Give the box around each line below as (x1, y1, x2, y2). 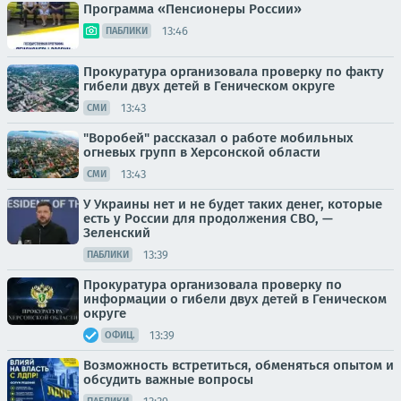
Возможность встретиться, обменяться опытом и (83, 357, 394, 373)
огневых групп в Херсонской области (83, 144, 320, 160)
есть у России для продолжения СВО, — (83, 210, 333, 226)
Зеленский (83, 225, 150, 241)
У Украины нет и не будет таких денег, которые (83, 196, 382, 212)
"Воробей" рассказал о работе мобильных (83, 130, 354, 146)
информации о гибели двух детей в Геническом (83, 291, 387, 307)
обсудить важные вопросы (83, 371, 253, 388)
